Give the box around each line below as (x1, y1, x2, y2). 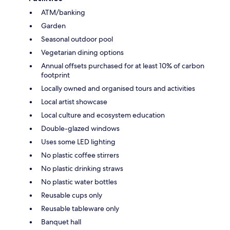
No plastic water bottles (41, 177, 117, 186)
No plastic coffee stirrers (41, 150, 119, 160)
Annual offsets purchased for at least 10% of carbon (41, 61, 204, 70)
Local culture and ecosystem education (41, 110, 165, 120)
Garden (41, 21, 66, 30)
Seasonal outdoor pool (41, 34, 113, 44)
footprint (41, 70, 70, 80)
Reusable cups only (41, 190, 102, 200)
